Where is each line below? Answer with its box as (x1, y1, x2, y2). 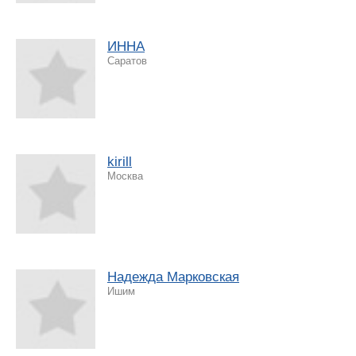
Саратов (107, 54, 147, 67)
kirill (107, 153, 132, 169)
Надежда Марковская (107, 269, 239, 284)
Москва (107, 169, 143, 182)
